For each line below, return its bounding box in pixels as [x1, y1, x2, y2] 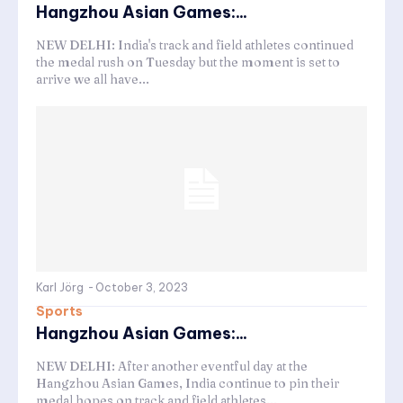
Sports [36, 302, 83, 319]
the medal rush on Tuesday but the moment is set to [36, 53, 340, 70]
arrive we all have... [36, 70, 149, 87]
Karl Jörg [36, 280, 84, 294]
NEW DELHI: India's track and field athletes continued [36, 36, 354, 53]
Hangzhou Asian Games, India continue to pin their [36, 374, 339, 391]
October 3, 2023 [95, 280, 188, 294]
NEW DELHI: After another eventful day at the [36, 357, 308, 374]
